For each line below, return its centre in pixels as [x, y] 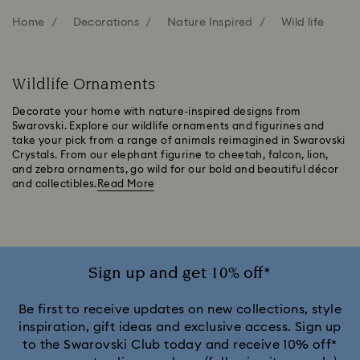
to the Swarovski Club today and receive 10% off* [180, 344]
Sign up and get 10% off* [180, 273]
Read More [126, 184]
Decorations [106, 22]
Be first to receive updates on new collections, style [180, 309]
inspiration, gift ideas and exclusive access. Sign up [180, 327]
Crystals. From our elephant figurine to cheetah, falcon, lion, [170, 155]
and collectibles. [55, 184]
